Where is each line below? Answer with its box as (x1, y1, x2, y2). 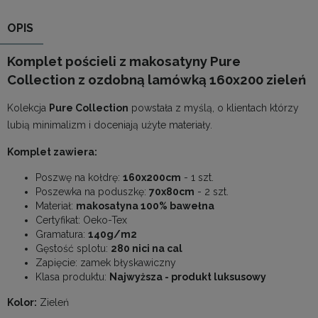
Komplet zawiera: (7, 146, 97, 158)
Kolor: (7, 296, 37, 308)
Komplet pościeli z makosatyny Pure (7, 53, 241, 69)
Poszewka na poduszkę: (35, 185, 149, 197)
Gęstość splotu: (35, 242, 111, 254)
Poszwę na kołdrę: (35, 171, 123, 183)
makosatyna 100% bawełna (76, 199, 214, 212)
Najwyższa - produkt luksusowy (109, 270, 266, 283)
